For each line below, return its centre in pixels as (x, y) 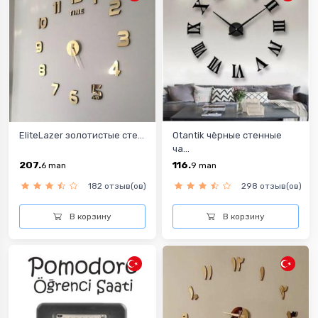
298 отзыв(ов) (272, 186)
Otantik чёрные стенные (227, 136)
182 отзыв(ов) (117, 186)
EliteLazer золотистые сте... (82, 136)
